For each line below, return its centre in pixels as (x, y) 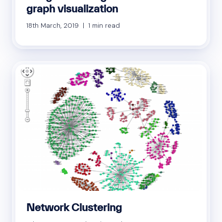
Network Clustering (74, 207)
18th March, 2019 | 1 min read (73, 26)
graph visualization (72, 9)
